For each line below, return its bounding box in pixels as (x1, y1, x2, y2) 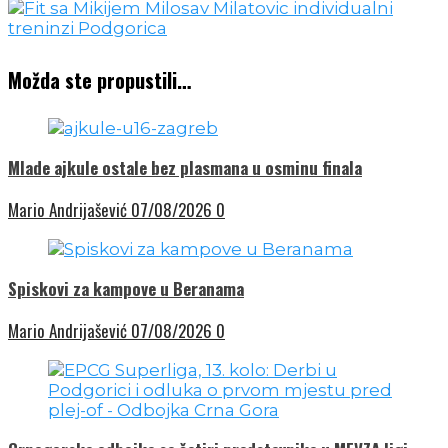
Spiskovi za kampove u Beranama (8, 275, 244, 301)
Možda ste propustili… (8, 65, 191, 96)
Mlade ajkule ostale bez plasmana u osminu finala (8, 154, 362, 180)
